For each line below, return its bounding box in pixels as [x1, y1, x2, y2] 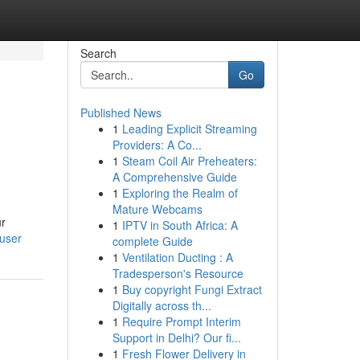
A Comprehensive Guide [112, 169, 237, 185]
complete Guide [112, 233, 193, 249]
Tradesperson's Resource [112, 265, 243, 281]
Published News [80, 104, 162, 121]
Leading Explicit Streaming [121, 121, 257, 137]
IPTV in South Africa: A [121, 217, 238, 233]
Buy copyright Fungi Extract [121, 281, 262, 297]
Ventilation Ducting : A [121, 249, 233, 265]
